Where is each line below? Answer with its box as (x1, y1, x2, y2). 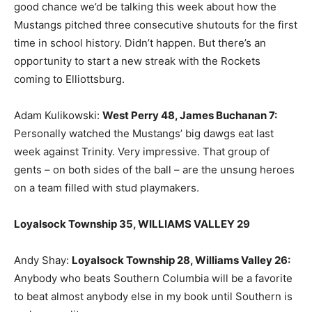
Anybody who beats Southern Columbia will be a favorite (14, 272, 292, 286)
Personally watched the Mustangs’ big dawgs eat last (14, 127, 274, 141)
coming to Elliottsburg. (14, 72, 127, 86)
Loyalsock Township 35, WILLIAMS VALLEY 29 (14, 217, 250, 231)
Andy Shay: (14, 253, 72, 267)
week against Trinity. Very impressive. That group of (14, 145, 270, 159)
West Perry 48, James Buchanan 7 (102, 109, 274, 123)
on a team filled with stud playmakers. (14, 181, 202, 195)
